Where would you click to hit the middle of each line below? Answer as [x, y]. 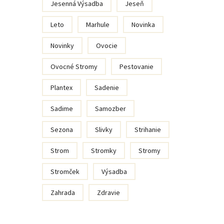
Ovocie [106, 45]
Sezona [61, 129]
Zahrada [62, 192]
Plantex [61, 87]
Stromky [103, 150]
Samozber [110, 108]
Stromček [65, 171]
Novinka [143, 24]
